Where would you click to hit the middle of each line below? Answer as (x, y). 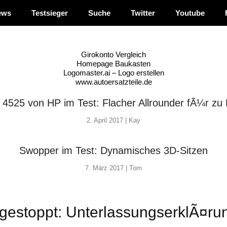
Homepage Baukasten (113, 64)
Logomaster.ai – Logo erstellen (113, 73)
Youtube (190, 13)
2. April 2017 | (108, 120)
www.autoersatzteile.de (113, 82)
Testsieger (50, 13)
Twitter (143, 13)
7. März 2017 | (107, 168)
